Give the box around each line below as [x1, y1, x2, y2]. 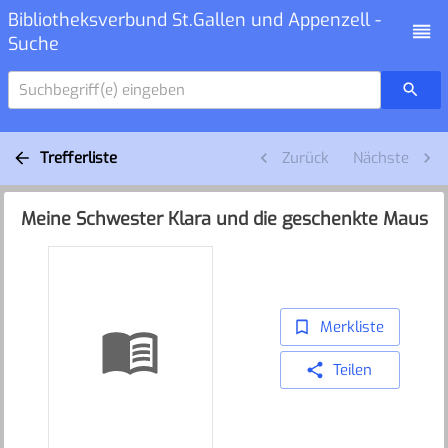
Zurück [281, 148, 329, 169]
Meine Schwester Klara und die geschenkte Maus [20, 207, 428, 232]
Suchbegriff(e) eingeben [18, 79, 185, 100]
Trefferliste [39, 148, 117, 169]
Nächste [352, 148, 409, 169]
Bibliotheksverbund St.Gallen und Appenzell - [7, 7, 381, 32]
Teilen [332, 360, 372, 381]
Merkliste [320, 317, 385, 338]
